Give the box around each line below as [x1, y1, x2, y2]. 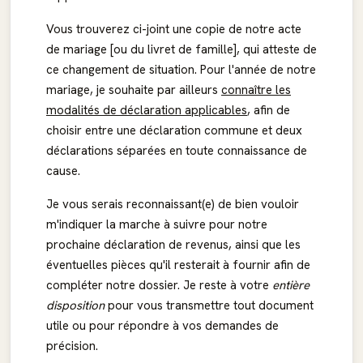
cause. [46, 163, 80, 179]
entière [272, 277, 310, 293]
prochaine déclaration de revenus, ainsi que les [46, 237, 301, 253]
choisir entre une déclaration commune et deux [46, 122, 302, 139]
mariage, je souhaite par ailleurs [46, 82, 221, 98]
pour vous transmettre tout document [105, 297, 314, 314]
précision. [46, 338, 98, 354]
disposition [46, 297, 105, 314]
